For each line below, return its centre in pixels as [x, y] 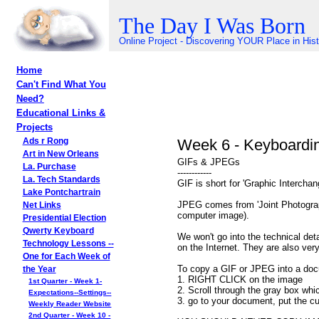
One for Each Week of [66, 256]
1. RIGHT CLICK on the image [240, 279]
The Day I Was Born [212, 26]
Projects [34, 127]
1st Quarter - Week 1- [66, 281]
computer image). [213, 215]
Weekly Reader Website [70, 304]
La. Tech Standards [61, 179]
